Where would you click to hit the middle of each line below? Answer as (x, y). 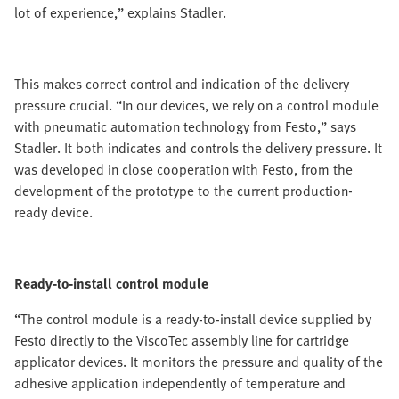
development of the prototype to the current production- (183, 191)
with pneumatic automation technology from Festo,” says (185, 126)
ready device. (53, 212)
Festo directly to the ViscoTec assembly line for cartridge (182, 340)
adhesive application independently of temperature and (180, 383)
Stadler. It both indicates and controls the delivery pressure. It (198, 148)
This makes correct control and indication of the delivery (182, 84)
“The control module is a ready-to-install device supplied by (193, 319)
